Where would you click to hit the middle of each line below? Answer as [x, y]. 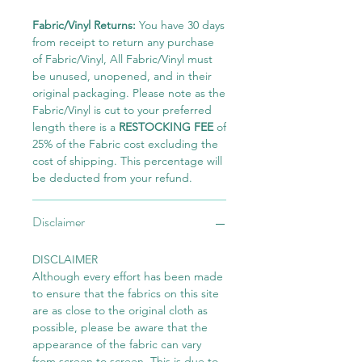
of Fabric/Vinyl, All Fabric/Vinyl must [122, 59]
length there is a [76, 127]
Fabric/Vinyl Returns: [86, 25]
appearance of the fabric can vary [117, 345]
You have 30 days [182, 25]
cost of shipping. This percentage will [127, 161]
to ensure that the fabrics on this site [126, 294]
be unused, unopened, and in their [122, 76]
